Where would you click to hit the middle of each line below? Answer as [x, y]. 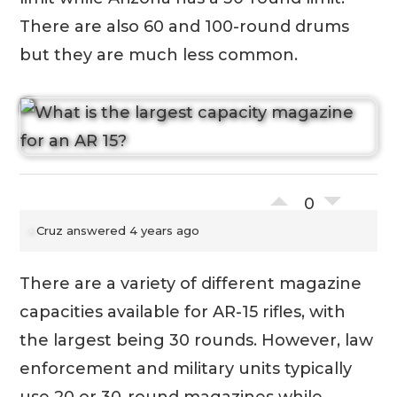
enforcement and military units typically [186, 368]
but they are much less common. [159, 54]
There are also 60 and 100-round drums [185, 26]
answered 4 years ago [132, 230]
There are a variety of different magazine [191, 283]
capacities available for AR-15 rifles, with [183, 311]
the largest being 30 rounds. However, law [197, 340]
